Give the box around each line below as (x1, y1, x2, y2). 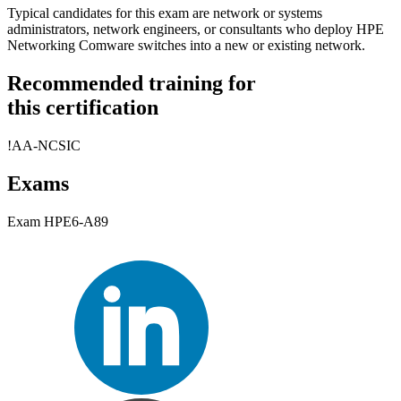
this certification (7, 96, 158, 120)
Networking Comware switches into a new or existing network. (7, 38, 365, 54)
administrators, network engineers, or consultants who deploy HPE (7, 21, 384, 38)
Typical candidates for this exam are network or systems (7, 5, 322, 21)
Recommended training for (7, 72, 256, 96)
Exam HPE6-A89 (7, 214, 108, 230)
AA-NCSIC (12, 138, 81, 154)
